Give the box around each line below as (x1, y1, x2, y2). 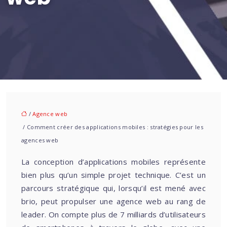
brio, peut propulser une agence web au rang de (21, 196, 206, 206)
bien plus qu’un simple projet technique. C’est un (21, 170, 206, 180)
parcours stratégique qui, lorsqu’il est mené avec (21, 183, 206, 193)
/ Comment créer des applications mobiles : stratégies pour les (21, 123, 203, 131)
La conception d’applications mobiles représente (21, 157, 206, 167)
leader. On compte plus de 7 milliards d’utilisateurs (21, 209, 206, 219)
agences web (21, 136, 59, 144)
